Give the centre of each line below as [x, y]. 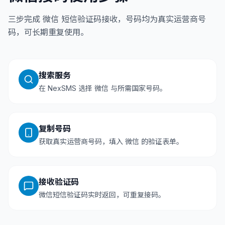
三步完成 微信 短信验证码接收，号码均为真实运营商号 [107, 19]
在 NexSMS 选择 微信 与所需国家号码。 [103, 88]
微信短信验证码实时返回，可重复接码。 [102, 195]
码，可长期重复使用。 [48, 32]
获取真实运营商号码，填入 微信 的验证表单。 [111, 141]
